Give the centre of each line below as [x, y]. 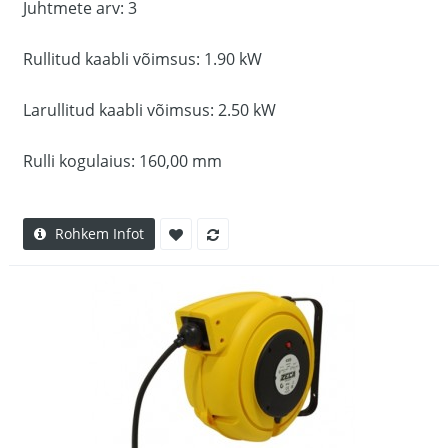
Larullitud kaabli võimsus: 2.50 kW [149, 110]
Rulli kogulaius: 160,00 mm [122, 161]
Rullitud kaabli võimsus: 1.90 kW [142, 59]
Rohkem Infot [99, 233]
